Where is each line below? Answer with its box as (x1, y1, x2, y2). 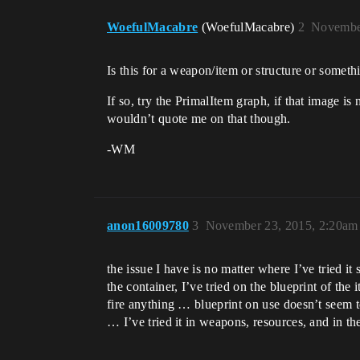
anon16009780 (107, 219, 189, 233)
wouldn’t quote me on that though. (107, 112, 291, 126)
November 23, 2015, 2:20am (205, 219, 358, 233)
